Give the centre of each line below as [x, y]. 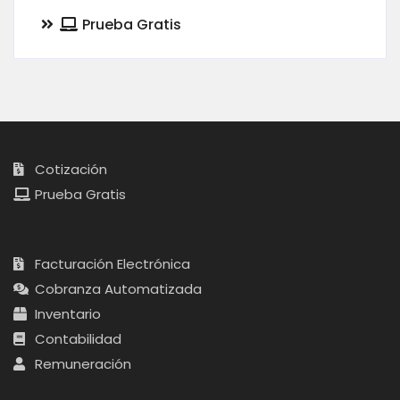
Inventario [66, 314]
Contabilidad [76, 339]
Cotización [69, 170]
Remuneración [81, 364]
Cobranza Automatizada [116, 289]
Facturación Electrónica [110, 264]
